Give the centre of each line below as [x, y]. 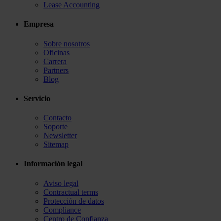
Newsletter [60, 136]
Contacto [57, 118]
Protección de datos [74, 201]
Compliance [62, 210]
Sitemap [56, 145]
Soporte [55, 127]
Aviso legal [61, 183]
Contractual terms [71, 192]
